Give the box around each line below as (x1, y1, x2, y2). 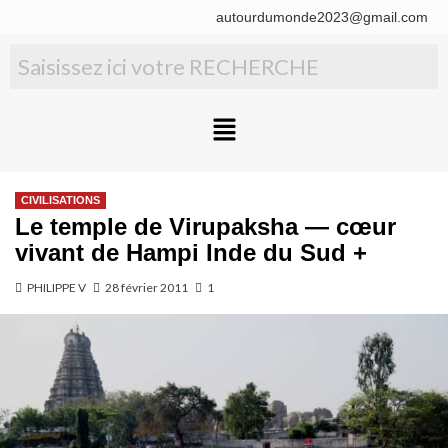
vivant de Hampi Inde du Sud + (15, 239, 367, 267)
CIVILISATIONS (21, 194, 100, 207)
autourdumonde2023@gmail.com (216, 9, 428, 25)
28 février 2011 (105, 280, 188, 296)
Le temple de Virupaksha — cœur (15, 213, 396, 241)
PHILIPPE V (27, 280, 86, 296)
